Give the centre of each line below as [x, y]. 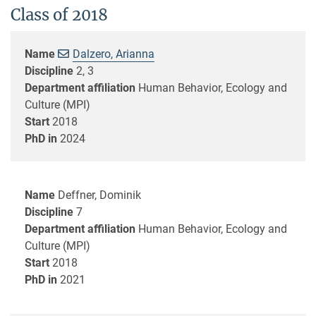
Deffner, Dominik [99, 195]
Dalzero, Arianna [113, 54]
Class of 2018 [59, 14]
